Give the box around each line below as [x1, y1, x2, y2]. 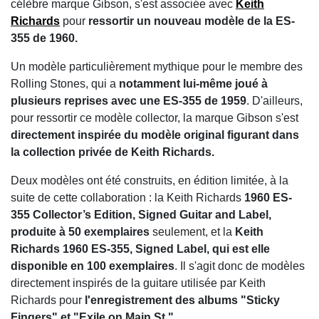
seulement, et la [150, 226, 235, 239]
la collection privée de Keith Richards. [11, 146, 214, 159]
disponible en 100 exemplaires [11, 260, 174, 273]
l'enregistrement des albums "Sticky [85, 294, 280, 307]
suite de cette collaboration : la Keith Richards [11, 192, 244, 204]
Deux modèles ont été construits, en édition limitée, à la [11, 174, 288, 187]
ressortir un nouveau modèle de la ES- [88, 15, 295, 28]
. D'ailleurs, [246, 95, 303, 108]
